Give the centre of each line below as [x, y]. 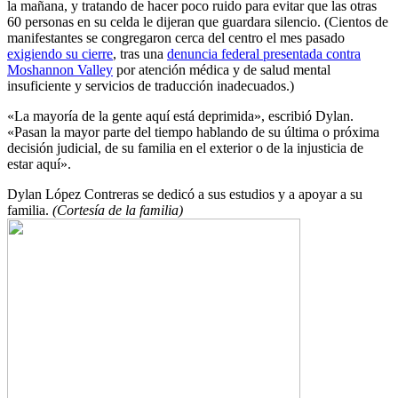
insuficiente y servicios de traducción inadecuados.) [151, 85]
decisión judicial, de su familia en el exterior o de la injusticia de [185, 147]
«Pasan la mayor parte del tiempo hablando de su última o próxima [193, 131]
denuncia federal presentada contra [264, 53]
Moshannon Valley [60, 69]
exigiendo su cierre [60, 53]
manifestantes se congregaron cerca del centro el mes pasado [176, 37]
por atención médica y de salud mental [222, 69]
